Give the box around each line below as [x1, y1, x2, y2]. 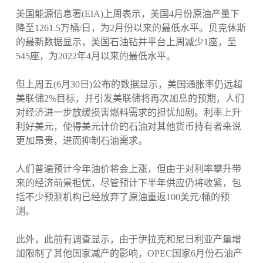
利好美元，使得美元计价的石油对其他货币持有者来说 [15, 122, 241, 132]
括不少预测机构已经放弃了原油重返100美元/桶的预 [15, 192, 230, 203]
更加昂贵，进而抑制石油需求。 [15, 136, 147, 146]
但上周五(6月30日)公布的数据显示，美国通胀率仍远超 [15, 79, 242, 90]
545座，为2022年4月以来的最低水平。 [15, 51, 176, 62]
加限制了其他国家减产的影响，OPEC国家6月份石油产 [15, 248, 242, 259]
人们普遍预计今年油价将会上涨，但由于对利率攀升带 [15, 164, 241, 174]
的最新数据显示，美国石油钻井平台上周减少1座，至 [15, 37, 237, 48]
